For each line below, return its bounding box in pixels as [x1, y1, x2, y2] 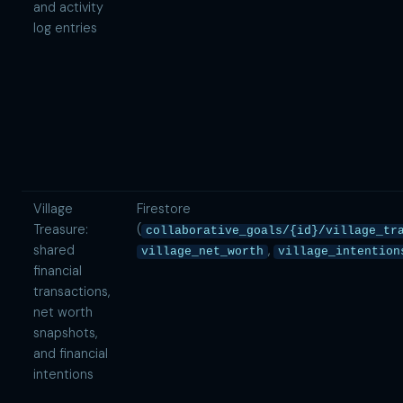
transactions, [32, 283, 110, 300]
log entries [32, 20, 97, 37]
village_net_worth [140, 246, 264, 259]
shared [32, 242, 75, 259]
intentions [32, 366, 94, 383]
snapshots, [32, 325, 97, 342]
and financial [32, 345, 108, 363]
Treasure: [32, 221, 88, 238]
